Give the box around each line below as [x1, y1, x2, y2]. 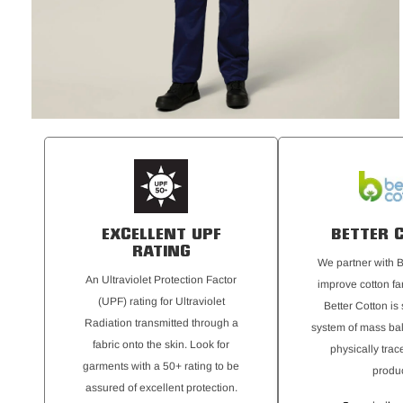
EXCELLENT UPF [101, 228, 221, 243]
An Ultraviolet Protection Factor [85, 273, 237, 286]
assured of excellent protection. [85, 381, 237, 394]
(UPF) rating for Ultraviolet [97, 295, 225, 308]
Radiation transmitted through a [84, 317, 238, 329]
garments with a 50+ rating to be [83, 360, 239, 372]
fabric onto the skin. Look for [93, 338, 229, 351]
